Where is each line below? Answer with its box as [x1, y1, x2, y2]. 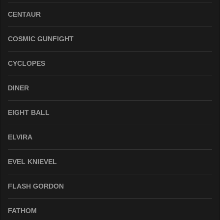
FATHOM [8, 206, 37, 215]
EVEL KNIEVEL [8, 157, 57, 165]
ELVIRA [8, 133, 32, 141]
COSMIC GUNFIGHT [8, 34, 74, 43]
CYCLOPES [8, 59, 45, 67]
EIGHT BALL [8, 108, 50, 116]
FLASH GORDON [8, 182, 64, 190]
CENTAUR [8, 10, 41, 18]
